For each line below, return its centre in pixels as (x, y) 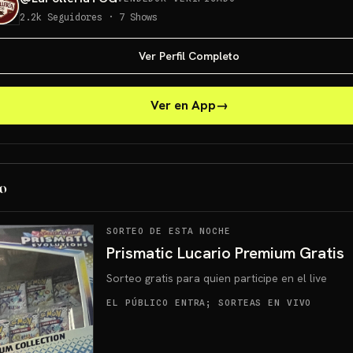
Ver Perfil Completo (189, 56)
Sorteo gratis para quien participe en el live (217, 278)
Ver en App (183, 105)
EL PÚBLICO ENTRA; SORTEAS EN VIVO (209, 303)
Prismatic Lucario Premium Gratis (226, 253)
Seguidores (75, 17)
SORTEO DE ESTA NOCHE (169, 231)
